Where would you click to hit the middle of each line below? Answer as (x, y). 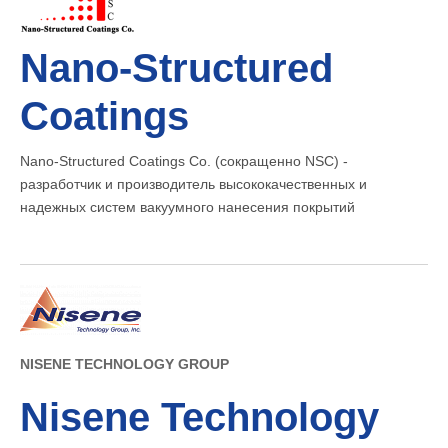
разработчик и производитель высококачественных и (193, 184)
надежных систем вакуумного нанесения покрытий (187, 207)
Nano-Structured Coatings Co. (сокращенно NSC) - (184, 161)
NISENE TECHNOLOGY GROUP (124, 364)
